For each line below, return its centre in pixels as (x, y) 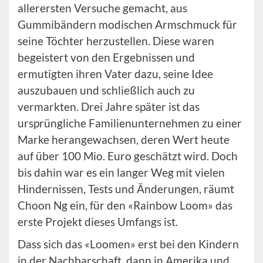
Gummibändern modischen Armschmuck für (127, 24)
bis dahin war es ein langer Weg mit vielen (121, 172)
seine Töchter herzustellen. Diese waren (116, 41)
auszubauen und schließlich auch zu (106, 90)
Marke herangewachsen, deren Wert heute (124, 139)
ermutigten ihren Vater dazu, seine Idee (115, 74)
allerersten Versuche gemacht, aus (102, 8)
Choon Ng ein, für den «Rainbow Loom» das (125, 205)
